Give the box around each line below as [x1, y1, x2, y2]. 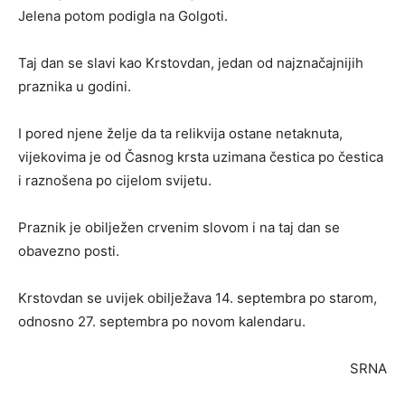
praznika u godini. [18, 78, 131, 96]
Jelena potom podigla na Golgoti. [18, 7, 228, 25]
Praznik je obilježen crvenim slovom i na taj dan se [18, 219, 340, 237]
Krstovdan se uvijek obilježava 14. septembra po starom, [18, 289, 377, 307]
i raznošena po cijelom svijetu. [18, 172, 212, 190]
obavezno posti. [18, 242, 119, 260]
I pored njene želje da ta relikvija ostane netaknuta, [18, 125, 343, 143]
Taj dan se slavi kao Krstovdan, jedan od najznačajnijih [18, 54, 363, 72]
